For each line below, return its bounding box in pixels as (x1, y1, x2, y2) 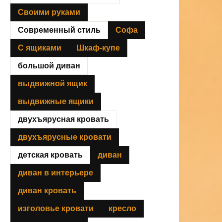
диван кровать (18, 186, 76, 195)
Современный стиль (18, 25, 101, 34)
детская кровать (18, 150, 83, 159)
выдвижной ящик (18, 79, 87, 88)
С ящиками (18, 43, 61, 52)
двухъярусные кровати (18, 132, 111, 141)
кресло (109, 204, 136, 213)
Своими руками (18, 7, 80, 16)
